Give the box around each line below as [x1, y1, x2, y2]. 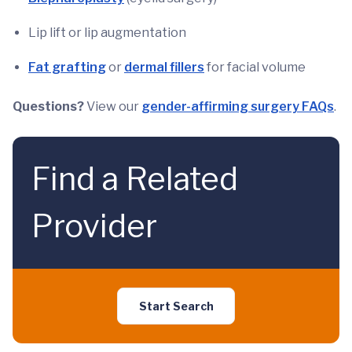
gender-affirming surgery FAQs [141, 99, 334, 114]
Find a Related [31, 159, 238, 198]
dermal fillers [124, 60, 204, 75]
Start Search [138, 299, 214, 313]
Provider [31, 207, 157, 245]
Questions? [13, 99, 84, 114]
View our [84, 99, 141, 114]
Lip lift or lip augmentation [28, 25, 186, 40]
